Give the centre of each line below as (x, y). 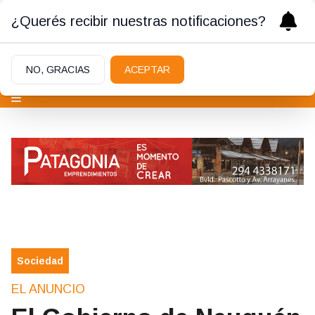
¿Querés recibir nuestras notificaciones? (139, 21)
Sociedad (40, 261)
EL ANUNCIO (48, 289)
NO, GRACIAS (58, 70)
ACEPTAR (147, 70)
